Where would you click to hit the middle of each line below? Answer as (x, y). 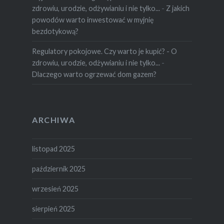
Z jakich (177, 8)
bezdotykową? (55, 31)
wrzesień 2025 (55, 189)
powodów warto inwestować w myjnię (93, 20)
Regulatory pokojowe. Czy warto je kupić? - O (104, 51)
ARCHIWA (53, 120)
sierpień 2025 (53, 209)
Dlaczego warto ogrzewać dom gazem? (94, 74)
